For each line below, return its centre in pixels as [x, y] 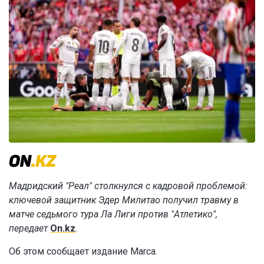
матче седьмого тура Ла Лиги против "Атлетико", [113, 214]
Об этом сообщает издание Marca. [83, 252]
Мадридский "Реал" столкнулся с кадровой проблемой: [128, 186]
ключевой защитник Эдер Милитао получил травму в [124, 200]
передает [29, 229]
